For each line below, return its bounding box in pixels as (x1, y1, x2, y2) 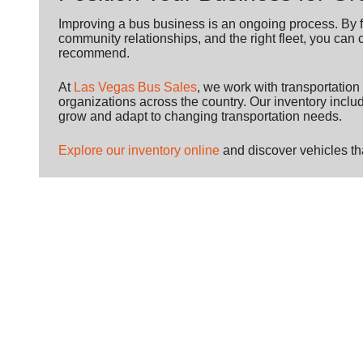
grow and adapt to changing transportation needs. (58, 109, 342, 124)
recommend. (58, 46, 130, 61)
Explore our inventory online (58, 143, 220, 158)
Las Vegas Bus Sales (74, 80, 197, 95)
